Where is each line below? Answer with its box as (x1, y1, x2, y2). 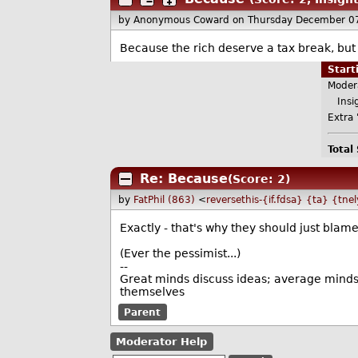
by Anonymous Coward (118, 14, 233, 26)
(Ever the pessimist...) (119, 246, 241, 260)
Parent (124, 306, 161, 318)
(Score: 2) (227, 172, 290, 185)
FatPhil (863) (133, 194, 196, 206)
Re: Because (139, 170, 228, 186)
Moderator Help (116, 336, 208, 348)
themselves (119, 284, 185, 298)
